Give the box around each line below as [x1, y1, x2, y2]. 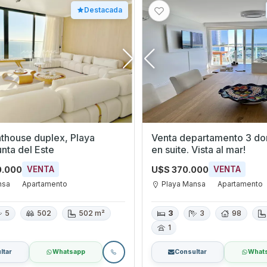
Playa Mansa [161, 179, 206, 189]
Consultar [175, 247, 207, 256]
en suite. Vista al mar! [151, 144, 246, 156]
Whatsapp [52, 247, 86, 256]
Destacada [83, 5, 122, 15]
